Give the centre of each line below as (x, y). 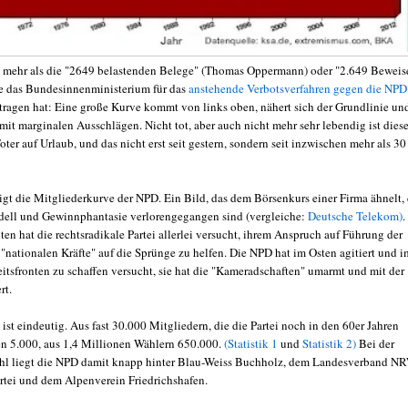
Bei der (375, 343)
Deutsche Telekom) (355, 215)
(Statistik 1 (251, 343)
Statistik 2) (329, 343)
